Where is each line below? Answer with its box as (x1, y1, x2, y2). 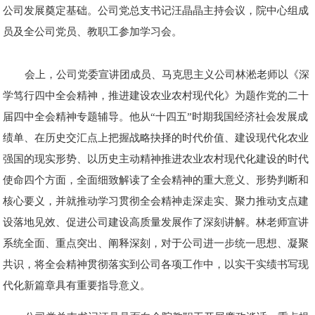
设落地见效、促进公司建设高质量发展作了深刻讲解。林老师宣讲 (3, 215, 309, 228)
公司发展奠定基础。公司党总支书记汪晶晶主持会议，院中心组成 (3, 4, 309, 17)
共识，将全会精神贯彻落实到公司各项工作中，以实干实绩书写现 (3, 257, 309, 270)
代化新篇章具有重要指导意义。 (3, 278, 151, 291)
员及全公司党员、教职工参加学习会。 (3, 25, 183, 38)
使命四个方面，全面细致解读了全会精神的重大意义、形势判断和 (3, 173, 309, 186)
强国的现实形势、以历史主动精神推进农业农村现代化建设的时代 (3, 152, 309, 165)
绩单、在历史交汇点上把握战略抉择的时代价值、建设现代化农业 (3, 131, 309, 143)
